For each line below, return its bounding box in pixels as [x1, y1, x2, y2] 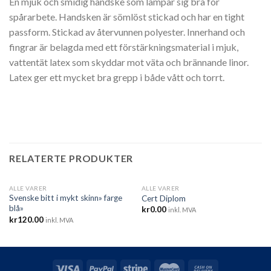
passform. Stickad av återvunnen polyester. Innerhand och [9, 25, 245, 38]
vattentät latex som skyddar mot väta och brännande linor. [9, 56, 249, 68]
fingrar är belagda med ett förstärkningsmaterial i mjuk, [9, 41, 238, 53]
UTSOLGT [178, 192, 225, 204]
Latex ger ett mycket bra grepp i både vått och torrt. [9, 71, 224, 83]
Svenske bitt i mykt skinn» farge [8, 193, 122, 203]
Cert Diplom [141, 194, 186, 204]
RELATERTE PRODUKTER [9, 152, 134, 165]
